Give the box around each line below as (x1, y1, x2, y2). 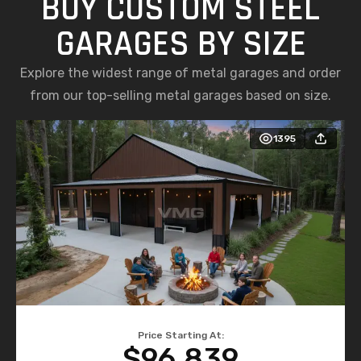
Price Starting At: (137, 329, 224, 341)
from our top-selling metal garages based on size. (30, 88, 331, 103)
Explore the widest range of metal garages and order (20, 65, 341, 81)
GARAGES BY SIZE (55, 22, 306, 67)
